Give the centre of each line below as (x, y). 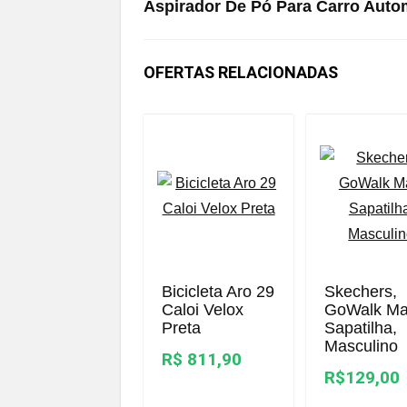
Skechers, (361, 292)
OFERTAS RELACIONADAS (241, 72)
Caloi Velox (203, 310)
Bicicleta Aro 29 (218, 292)
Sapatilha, (361, 328)
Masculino (362, 346)
